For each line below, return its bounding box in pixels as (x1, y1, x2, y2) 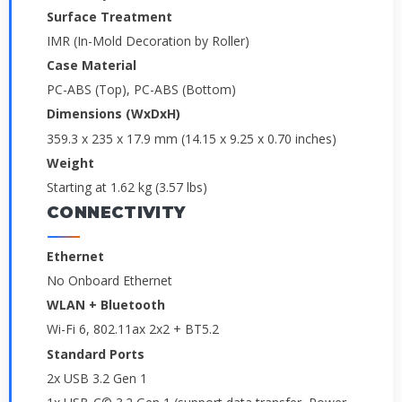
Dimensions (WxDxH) (47, 105, 180, 123)
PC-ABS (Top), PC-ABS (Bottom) (47, 81, 236, 99)
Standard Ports (47, 345, 144, 363)
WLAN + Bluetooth (47, 296, 165, 314)
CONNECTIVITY (47, 203, 186, 223)
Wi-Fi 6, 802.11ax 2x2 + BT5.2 (47, 320, 219, 338)
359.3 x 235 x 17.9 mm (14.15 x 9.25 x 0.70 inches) (47, 129, 336, 147)
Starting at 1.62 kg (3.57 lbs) (47, 178, 207, 196)
